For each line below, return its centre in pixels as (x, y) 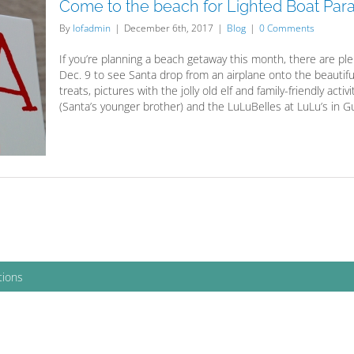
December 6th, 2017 (169, 28)
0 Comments (287, 28)
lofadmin (92, 28)
